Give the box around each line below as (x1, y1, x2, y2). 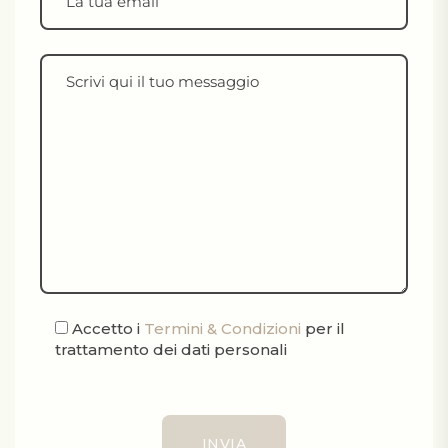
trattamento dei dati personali (55, 339, 287, 359)
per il (301, 318, 345, 338)
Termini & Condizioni (144, 318, 301, 338)
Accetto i (72, 318, 144, 338)
